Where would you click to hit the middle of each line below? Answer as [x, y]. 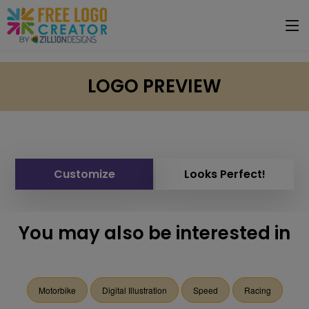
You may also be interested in [154, 233]
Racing [257, 290]
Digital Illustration [134, 290]
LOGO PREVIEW [154, 86]
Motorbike [57, 290]
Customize [84, 174]
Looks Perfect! [225, 174]
